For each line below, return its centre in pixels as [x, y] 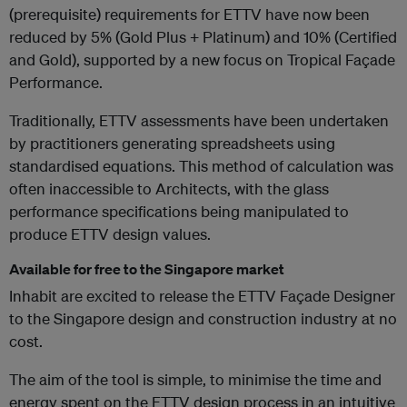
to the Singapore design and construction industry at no [203, 318]
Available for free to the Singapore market [147, 269]
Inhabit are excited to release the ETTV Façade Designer [202, 296]
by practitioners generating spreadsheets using [172, 143]
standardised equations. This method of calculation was [201, 166]
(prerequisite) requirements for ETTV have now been [189, 14]
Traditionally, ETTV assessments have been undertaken [199, 120]
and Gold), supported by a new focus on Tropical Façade [202, 60]
